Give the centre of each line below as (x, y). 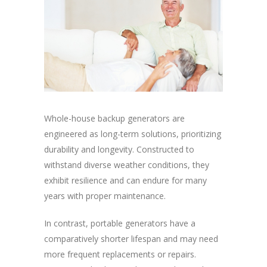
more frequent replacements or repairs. (120, 254)
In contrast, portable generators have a (120, 223)
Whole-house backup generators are (114, 119)
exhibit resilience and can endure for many (125, 181)
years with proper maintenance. (106, 196)
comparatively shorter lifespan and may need (131, 239)
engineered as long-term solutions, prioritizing (133, 134)
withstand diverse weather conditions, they (127, 165)
